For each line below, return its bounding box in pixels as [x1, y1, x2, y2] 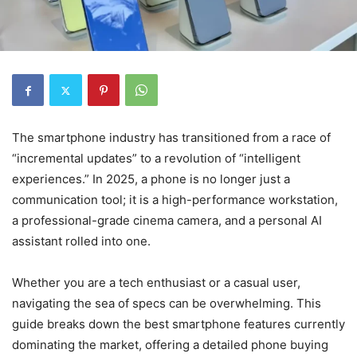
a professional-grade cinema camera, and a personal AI [12, 213, 322, 228]
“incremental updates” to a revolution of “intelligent [12, 151, 300, 166]
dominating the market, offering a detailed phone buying [12, 337, 328, 352]
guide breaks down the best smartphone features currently [12, 316, 345, 331]
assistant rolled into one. [12, 233, 151, 249]
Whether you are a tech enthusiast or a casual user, [12, 275, 300, 290]
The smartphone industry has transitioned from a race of [12, 130, 331, 145]
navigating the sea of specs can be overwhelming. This [12, 296, 321, 311]
